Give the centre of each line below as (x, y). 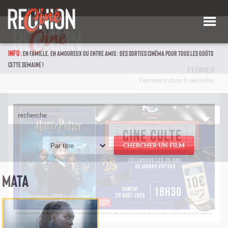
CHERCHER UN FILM (154, 145)
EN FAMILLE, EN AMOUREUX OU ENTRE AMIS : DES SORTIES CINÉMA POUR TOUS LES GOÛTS (118, 53)
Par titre (62, 146)
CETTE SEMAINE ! (26, 64)
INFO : (15, 53)
